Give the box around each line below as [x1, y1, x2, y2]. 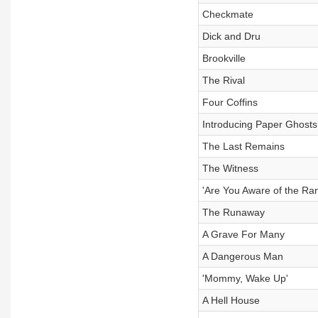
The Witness [202, 163, 258, 174]
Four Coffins [202, 97, 258, 108]
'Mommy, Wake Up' [202, 273, 288, 284]
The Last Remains [202, 141, 285, 152]
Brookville [202, 53, 246, 64]
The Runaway [202, 207, 265, 218]
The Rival [202, 75, 245, 86]
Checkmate [202, 9, 253, 20]
